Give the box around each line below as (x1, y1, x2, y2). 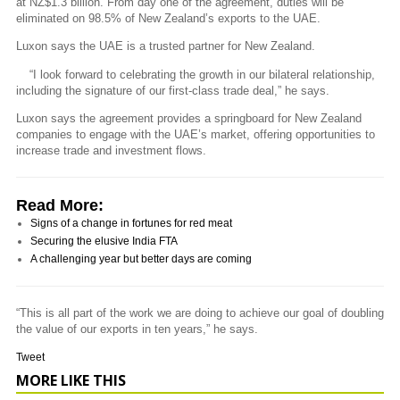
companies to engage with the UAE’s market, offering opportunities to (16, 127, 375, 141)
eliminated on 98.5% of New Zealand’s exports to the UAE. (16, 12, 321, 26)
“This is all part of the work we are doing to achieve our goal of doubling (16, 305, 384, 320)
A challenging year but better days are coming (30, 252, 252, 265)
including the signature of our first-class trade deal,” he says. (16, 83, 329, 97)
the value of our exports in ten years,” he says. (16, 321, 258, 336)
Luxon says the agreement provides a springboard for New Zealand (16, 111, 362, 125)
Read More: (16, 196, 104, 214)
